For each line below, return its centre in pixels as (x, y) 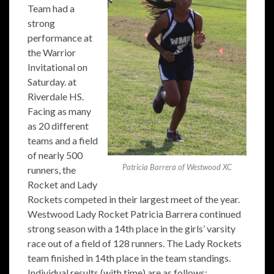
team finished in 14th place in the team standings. (129, 258)
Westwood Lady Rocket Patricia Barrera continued (134, 214)
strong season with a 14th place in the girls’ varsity (131, 228)
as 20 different (58, 126)
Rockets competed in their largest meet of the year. (134, 199)
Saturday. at (52, 82)
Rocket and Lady (62, 184)
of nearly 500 (55, 155)
